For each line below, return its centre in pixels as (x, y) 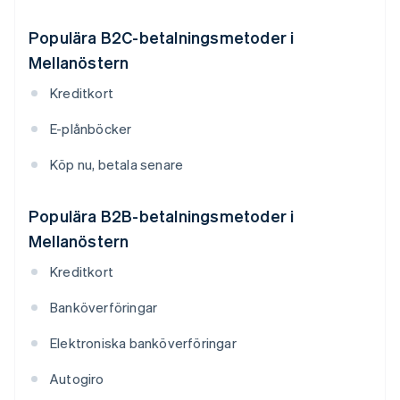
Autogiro (77, 379)
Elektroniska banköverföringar (143, 343)
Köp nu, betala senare (117, 165)
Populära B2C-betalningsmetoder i (162, 37)
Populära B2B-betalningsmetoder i (162, 216)
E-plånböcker (91, 129)
